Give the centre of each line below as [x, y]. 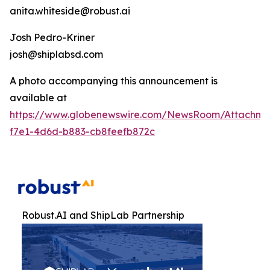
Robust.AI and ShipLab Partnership [103, 215]
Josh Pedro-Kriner [52, 38]
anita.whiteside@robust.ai [70, 11]
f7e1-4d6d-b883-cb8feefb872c [82, 132]
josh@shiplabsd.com [56, 55]
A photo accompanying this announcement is [114, 81]
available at [38, 98]
